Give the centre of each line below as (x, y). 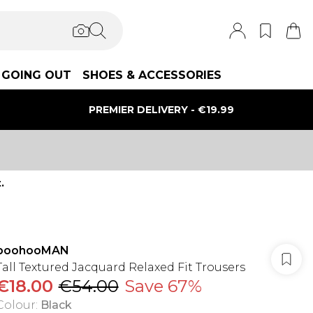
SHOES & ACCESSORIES (152, 75)
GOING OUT (36, 75)
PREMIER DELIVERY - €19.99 (161, 109)
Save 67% (163, 286)
